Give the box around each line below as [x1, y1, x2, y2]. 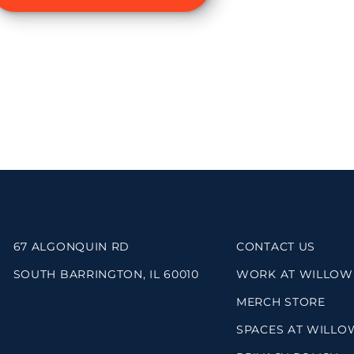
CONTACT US [236, 239, 316, 254]
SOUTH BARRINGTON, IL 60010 [13, 267, 199, 281]
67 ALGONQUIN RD [13, 239, 130, 254]
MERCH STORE [236, 295, 326, 309]
